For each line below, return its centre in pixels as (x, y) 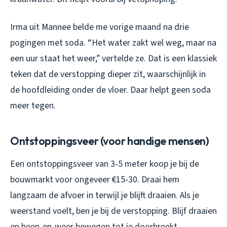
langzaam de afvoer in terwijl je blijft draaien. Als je (105, 195)
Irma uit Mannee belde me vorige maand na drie (100, 27)
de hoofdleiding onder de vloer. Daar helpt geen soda (110, 90)
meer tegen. (33, 105)
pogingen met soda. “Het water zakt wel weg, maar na (113, 43)
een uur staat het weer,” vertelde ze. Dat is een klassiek (113, 58)
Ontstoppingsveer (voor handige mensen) (110, 141)
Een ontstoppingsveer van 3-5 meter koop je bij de (105, 164)
